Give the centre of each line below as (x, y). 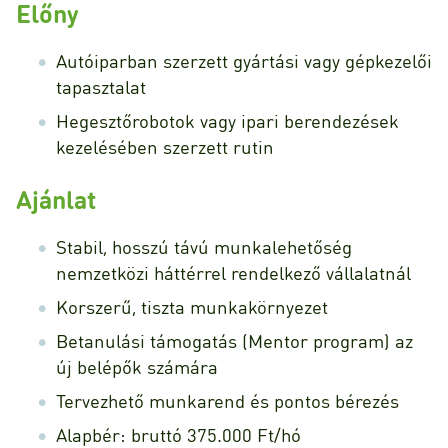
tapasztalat (101, 87)
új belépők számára (137, 366)
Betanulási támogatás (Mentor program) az (234, 340)
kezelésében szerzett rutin (165, 147)
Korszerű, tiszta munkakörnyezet (192, 306)
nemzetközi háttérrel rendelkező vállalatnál (233, 272)
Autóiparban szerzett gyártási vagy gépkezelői (244, 61)
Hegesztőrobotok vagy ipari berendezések (227, 121)
